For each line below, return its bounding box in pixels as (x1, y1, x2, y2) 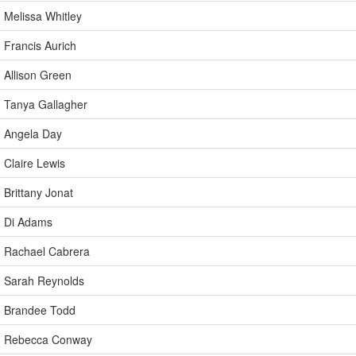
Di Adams (4, 214, 52, 230)
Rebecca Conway (4, 331, 92, 347)
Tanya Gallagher (4, 96, 87, 112)
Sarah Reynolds (4, 273, 84, 288)
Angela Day (4, 126, 62, 141)
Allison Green (4, 67, 72, 83)
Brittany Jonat (4, 184, 73, 200)
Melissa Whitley (4, 8, 82, 24)
